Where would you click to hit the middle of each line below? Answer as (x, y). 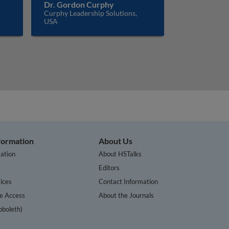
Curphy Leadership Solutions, (90, 13)
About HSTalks (120, 154)
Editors (109, 167)
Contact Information (129, 181)
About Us (116, 141)
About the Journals (127, 195)
